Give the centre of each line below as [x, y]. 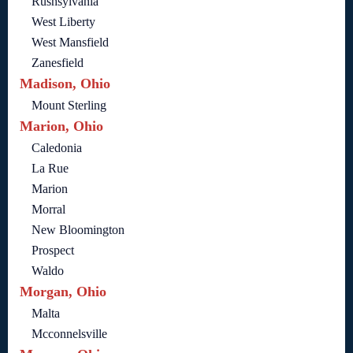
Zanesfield [58, 63]
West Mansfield [70, 43]
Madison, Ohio [65, 84]
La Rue [50, 169]
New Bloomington [78, 230]
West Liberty [63, 22]
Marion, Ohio [61, 126]
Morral [48, 210]
